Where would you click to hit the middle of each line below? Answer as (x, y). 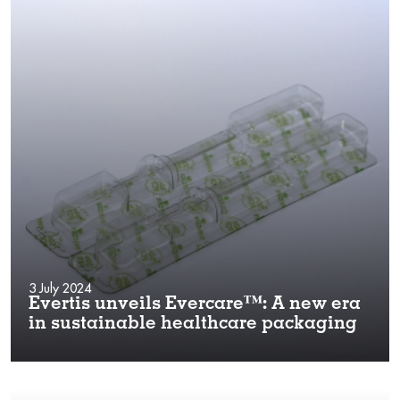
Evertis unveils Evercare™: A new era (195, 305)
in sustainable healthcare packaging (193, 325)
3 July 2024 (60, 288)
